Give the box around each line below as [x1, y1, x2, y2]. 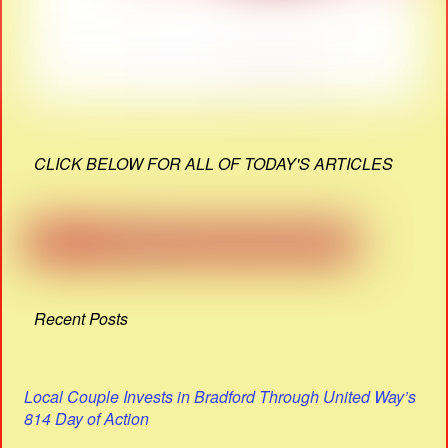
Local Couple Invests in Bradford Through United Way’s [24, 385, 417, 408]
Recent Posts [34, 306, 129, 330]
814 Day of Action [24, 407, 150, 430]
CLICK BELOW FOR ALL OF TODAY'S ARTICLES [34, 151, 394, 175]
